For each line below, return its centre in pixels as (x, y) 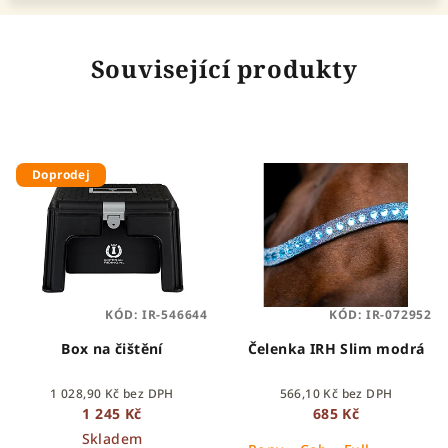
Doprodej (61, 174)
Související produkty (224, 68)
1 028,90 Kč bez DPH (112, 394)
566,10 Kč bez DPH (336, 394)
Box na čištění (112, 349)
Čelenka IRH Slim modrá (336, 349)
